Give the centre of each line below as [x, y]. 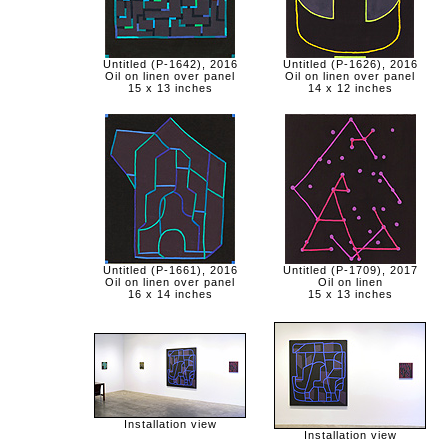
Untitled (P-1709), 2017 [350, 270]
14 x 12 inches [350, 88]
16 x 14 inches [170, 294]
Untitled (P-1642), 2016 [170, 64]
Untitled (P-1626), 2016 [350, 64]
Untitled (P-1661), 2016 [170, 270]
